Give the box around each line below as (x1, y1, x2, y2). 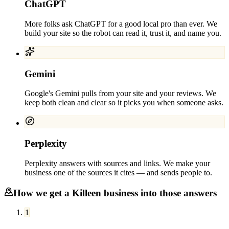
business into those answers (101, 187, 217, 198)
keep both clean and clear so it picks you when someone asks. (25, 98, 223, 107)
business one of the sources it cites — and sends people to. (25, 168, 212, 177)
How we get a (13, 187, 72, 198)
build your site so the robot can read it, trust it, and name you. (25, 29, 221, 37)
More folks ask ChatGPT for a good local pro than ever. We (25, 19, 217, 28)
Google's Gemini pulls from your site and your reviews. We (25, 89, 216, 98)
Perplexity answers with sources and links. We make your (25, 158, 210, 168)
